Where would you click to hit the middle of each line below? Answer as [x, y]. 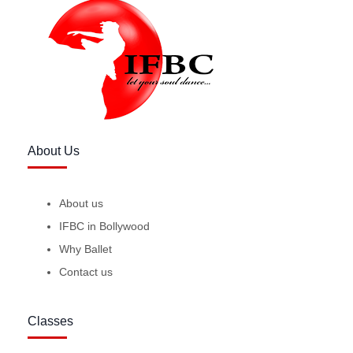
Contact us [85, 271]
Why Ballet [85, 249]
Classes [50, 321]
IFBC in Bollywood [104, 226]
